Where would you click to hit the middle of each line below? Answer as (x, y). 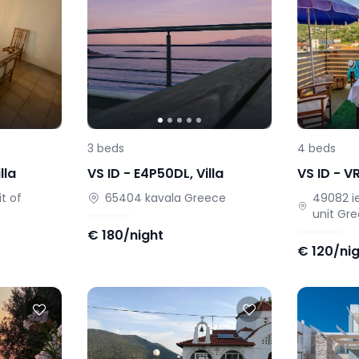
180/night (132, 236)
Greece (205, 198)
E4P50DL (161, 174)
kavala (163, 198)
